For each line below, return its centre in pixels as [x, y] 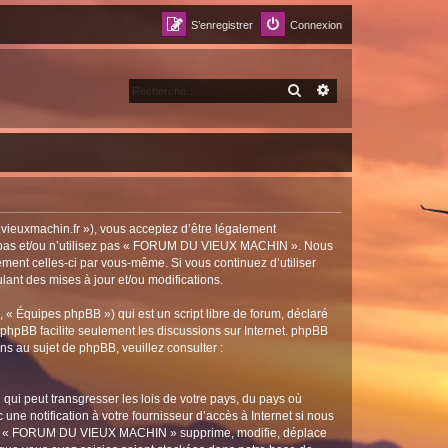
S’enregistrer [222, 25]
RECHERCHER [340, 90]
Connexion [316, 25]
